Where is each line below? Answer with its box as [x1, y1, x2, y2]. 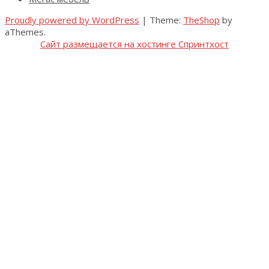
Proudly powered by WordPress [5, 13, 139, 26]
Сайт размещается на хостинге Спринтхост [40, 37, 229, 50]
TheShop [183, 13, 220, 26]
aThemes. [5, 25, 46, 38]
